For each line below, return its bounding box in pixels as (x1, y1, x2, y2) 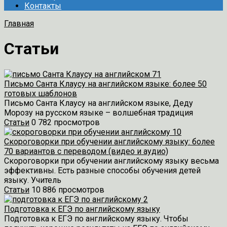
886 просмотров (43, 184, 104, 195)
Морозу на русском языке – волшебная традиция (4, 107, 193, 118)
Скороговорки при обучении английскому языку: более (4, 136, 215, 146)
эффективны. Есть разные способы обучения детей (4, 165, 201, 175)
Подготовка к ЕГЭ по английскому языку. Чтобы (4, 213, 188, 223)
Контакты (24, 1, 61, 11)
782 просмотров (38, 117, 100, 127)
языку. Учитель (4, 175, 61, 185)
